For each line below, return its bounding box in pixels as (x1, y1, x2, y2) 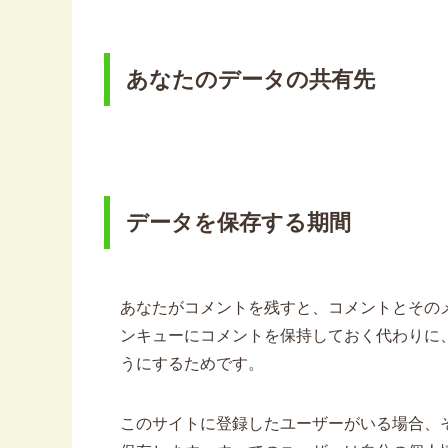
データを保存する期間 (126, 210, 351, 236)
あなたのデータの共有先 (126, 67, 375, 93)
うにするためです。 (120, 355, 264, 373)
